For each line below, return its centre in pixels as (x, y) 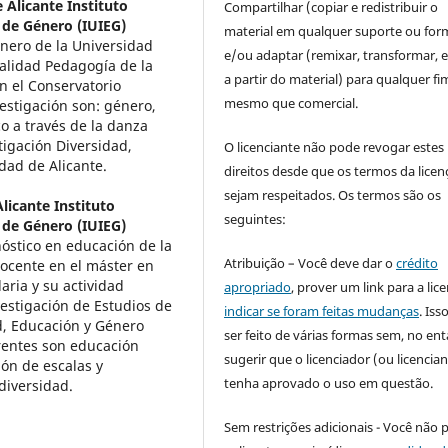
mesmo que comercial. (291, 102)
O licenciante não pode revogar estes (334, 146)
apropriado (258, 286)
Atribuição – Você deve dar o (310, 262)
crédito (417, 262)
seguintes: (255, 218)
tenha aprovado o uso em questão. (329, 382)
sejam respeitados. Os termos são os (333, 194)
